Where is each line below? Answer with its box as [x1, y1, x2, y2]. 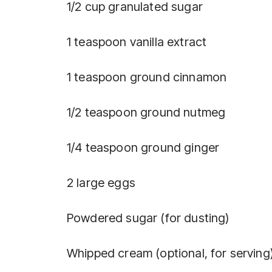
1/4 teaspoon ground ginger [67, 140, 220, 155]
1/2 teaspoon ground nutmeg [67, 105, 226, 120]
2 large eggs [67, 175, 135, 191]
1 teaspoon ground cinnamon [67, 70, 227, 85]
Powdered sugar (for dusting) [67, 211, 229, 226]
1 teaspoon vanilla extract [67, 35, 207, 50]
